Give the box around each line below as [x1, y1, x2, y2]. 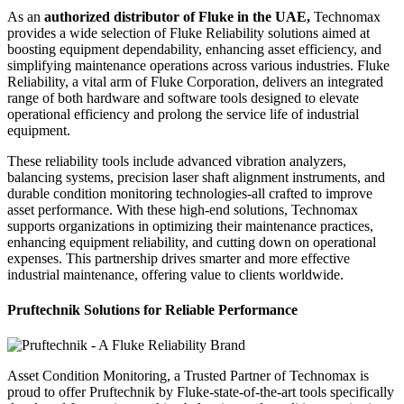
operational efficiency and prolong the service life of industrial [7, 106, 359, 122]
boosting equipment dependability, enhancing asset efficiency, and [7, 41, 381, 57]
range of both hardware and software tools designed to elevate [7, 89, 359, 106]
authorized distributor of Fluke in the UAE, [44, 8, 310, 24]
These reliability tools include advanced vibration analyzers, [7, 152, 346, 169]
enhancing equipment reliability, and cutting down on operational [7, 234, 376, 250]
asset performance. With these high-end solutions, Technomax [7, 201, 358, 217]
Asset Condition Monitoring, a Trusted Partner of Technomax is [7, 368, 369, 384]
